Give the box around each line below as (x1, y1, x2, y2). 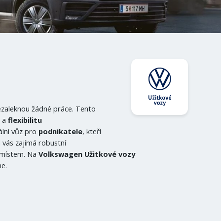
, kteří (82, 126, 102, 137)
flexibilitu (8, 115, 42, 125)
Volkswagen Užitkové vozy (38, 149, 136, 159)
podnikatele (38, 126, 83, 137)
